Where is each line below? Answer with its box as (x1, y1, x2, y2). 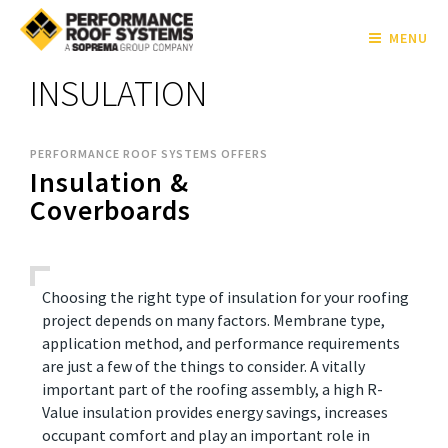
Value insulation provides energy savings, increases (41, 402, 388, 422)
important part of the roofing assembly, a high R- (41, 379, 383, 399)
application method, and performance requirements (41, 333, 400, 353)
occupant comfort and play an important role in (41, 425, 370, 445)
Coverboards (30, 192, 191, 228)
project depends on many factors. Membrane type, (41, 310, 385, 330)
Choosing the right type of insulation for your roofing (41, 287, 409, 307)
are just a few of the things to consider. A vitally (41, 356, 365, 376)
